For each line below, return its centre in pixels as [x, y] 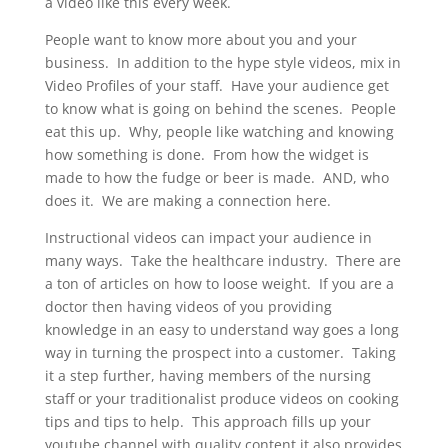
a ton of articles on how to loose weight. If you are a [219, 284]
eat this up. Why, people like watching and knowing [219, 132]
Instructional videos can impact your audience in [208, 238]
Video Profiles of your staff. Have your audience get [216, 86]
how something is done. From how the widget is [206, 155]
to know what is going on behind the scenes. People [220, 109]
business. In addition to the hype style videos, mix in [222, 63]
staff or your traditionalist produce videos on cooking [221, 399]
